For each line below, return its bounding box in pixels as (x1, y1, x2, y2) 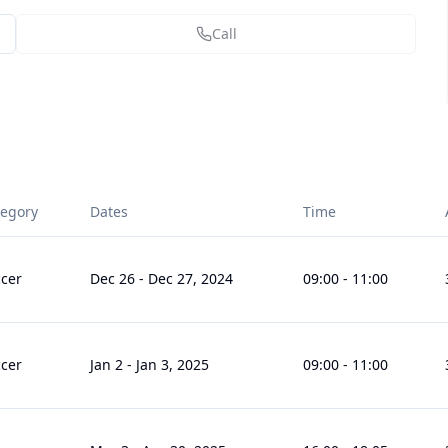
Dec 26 (90, 269, 135, 288)
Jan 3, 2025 (136, 355, 209, 374)
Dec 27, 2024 (148, 269, 233, 288)
